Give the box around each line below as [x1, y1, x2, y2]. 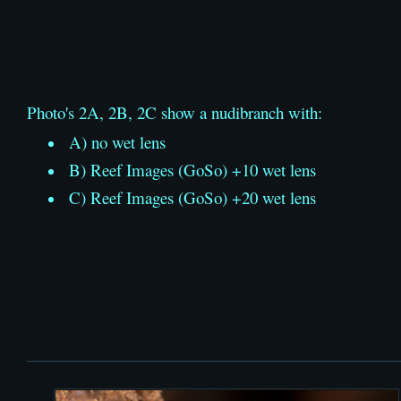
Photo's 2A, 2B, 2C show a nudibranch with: [27, 100, 322, 124]
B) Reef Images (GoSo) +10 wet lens [69, 158, 316, 181]
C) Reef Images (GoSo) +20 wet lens [69, 185, 316, 209]
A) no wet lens [69, 130, 166, 153]
